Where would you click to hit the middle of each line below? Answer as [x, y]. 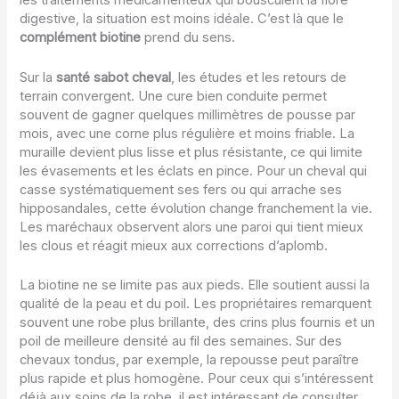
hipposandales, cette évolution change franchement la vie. [196, 208]
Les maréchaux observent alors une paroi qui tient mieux [192, 227]
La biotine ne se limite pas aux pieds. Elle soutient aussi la [195, 285]
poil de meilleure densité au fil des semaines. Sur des [181, 341]
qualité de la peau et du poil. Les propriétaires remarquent [196, 303]
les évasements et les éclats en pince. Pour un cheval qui [194, 171]
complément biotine [81, 38]
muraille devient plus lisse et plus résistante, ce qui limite [191, 152]
